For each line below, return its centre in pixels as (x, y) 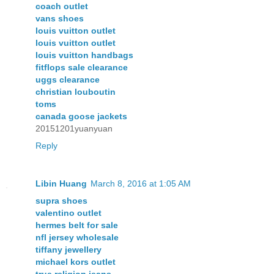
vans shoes (60, 19)
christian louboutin (76, 92)
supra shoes (61, 201)
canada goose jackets (81, 117)
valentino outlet (68, 213)
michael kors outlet (76, 262)
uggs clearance (68, 80)
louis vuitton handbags (84, 55)
